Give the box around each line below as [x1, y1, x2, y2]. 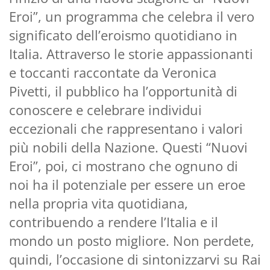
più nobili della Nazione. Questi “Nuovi [9, 137, 248, 156]
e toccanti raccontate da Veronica [9, 63, 216, 81]
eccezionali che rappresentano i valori [9, 119, 243, 137]
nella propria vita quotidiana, [9, 193, 188, 212]
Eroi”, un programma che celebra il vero [9, 7, 254, 25]
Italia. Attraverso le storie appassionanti [9, 44, 253, 63]
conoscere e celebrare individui [9, 100, 202, 119]
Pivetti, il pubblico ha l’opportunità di [9, 81, 237, 100]
